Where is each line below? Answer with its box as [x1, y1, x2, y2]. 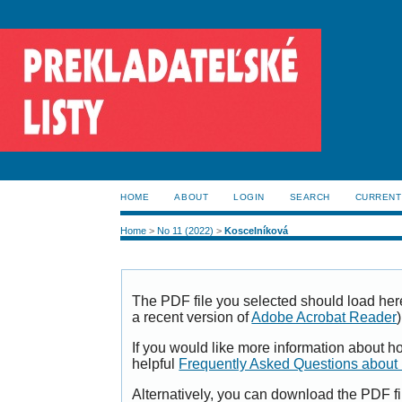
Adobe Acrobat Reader [251, 310, 398, 326]
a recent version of [132, 310, 252, 326]
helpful [132, 356, 179, 372]
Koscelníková [224, 225, 289, 237]
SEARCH [289, 192, 330, 202]
